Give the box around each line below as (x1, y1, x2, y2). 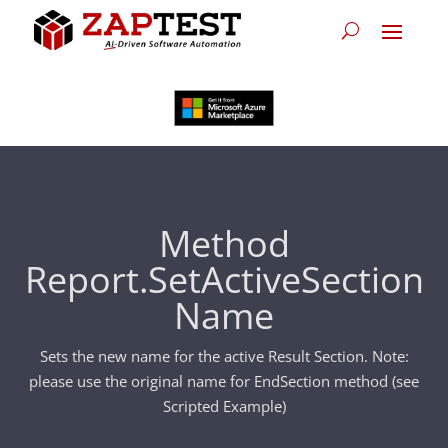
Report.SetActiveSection (24, 255, 424, 304)
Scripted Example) (162, 396, 286, 416)
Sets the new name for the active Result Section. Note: (39, 346, 409, 366)
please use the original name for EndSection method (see (29, 371, 419, 391)
